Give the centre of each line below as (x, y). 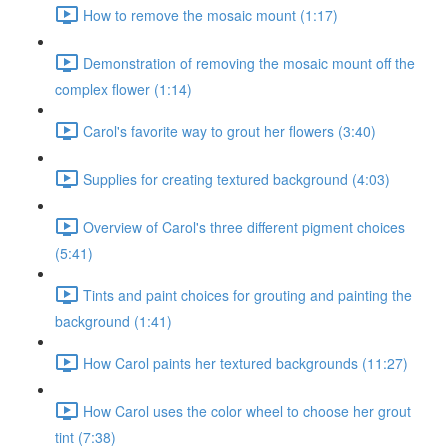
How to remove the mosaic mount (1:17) (210, 14)
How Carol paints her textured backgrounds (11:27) (245, 362)
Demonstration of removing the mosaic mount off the (249, 62)
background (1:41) (113, 321)
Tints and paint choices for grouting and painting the (247, 294)
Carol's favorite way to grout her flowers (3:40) (229, 130)
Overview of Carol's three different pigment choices (244, 226)
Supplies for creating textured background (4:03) (236, 178)
